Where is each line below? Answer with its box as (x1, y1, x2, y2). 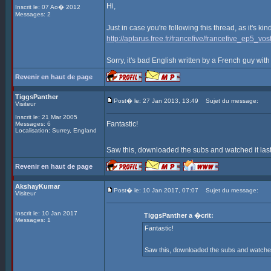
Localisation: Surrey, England (15, 127, 97, 134)
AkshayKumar (15, 183, 60, 190)
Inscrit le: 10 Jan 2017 (15, 210, 77, 217)
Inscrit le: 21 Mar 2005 (15, 114, 77, 120)
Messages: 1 (15, 217, 51, 223)
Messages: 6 (15, 120, 51, 127)
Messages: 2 (15, 11, 51, 18)
